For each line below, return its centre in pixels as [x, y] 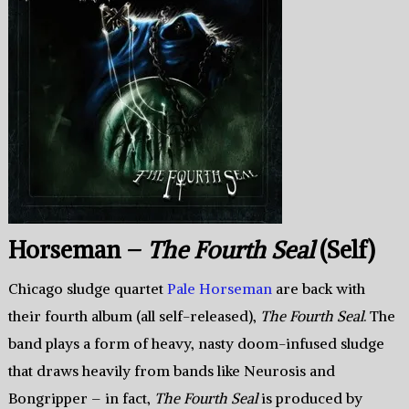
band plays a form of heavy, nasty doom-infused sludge [196, 343]
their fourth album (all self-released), [134, 315]
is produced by [309, 398]
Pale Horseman [219, 288]
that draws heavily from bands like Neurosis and [171, 370]
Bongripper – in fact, [81, 398]
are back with [318, 288]
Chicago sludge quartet [87, 288]
